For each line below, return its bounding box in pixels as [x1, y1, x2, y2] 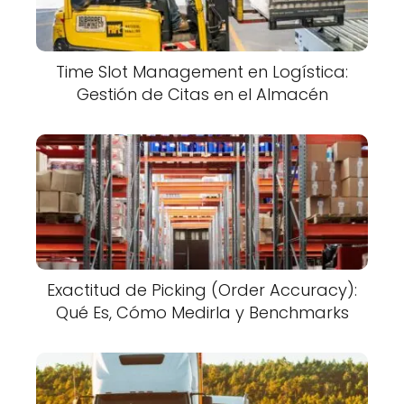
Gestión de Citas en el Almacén [76, 82, 328, 106]
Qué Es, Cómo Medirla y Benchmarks [55, 300, 349, 324]
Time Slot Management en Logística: [56, 60, 348, 83]
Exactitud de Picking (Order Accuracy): [47, 278, 357, 301]
